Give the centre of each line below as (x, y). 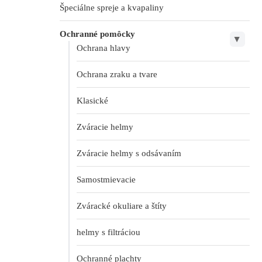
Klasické (92, 101)
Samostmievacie (106, 180)
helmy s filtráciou (108, 232)
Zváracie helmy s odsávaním (129, 154)
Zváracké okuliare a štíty (122, 206)
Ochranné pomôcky (97, 34)
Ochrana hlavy (104, 48)
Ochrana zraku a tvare (117, 75)
